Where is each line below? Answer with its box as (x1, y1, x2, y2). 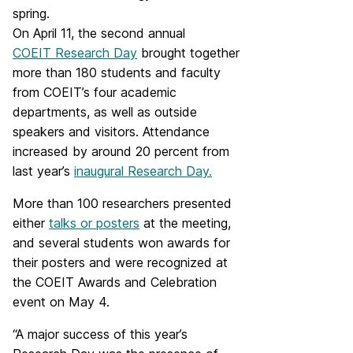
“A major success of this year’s (13, 326, 188, 342)
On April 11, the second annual (13, 25, 189, 41)
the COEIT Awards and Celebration (13, 274, 217, 290)
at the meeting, (139, 215, 231, 231)
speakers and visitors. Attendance (13, 124, 210, 139)
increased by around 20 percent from (13, 143, 229, 159)
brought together (137, 45, 240, 61)
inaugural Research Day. (74, 163, 212, 179)
